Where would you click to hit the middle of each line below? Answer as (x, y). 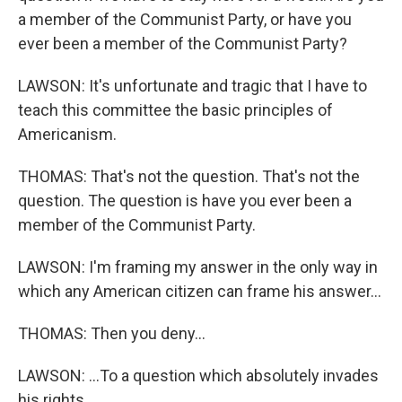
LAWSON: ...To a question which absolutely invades (198, 376)
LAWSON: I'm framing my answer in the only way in (198, 267)
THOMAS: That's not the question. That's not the (189, 176)
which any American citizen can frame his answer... (200, 291)
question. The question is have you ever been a (185, 201)
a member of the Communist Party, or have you (185, 19)
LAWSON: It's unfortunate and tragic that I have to (192, 86)
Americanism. (67, 134)
